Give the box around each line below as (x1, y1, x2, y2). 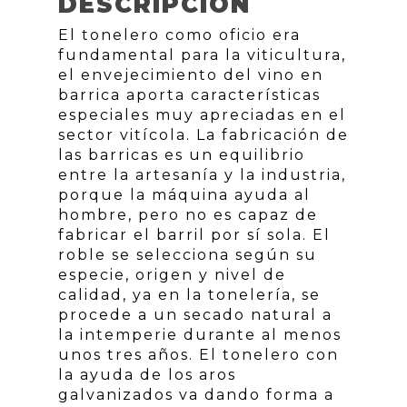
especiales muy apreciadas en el (58, 106, 346, 124)
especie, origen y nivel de (58, 266, 286, 283)
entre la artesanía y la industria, (58, 166, 346, 184)
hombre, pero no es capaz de (58, 206, 318, 223)
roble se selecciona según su (58, 246, 317, 263)
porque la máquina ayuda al (58, 186, 311, 203)
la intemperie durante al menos (58, 326, 342, 343)
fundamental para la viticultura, (58, 46, 346, 64)
